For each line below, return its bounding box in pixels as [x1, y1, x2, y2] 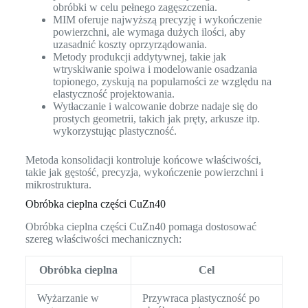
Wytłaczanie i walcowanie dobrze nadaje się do [52, 100, 258, 113]
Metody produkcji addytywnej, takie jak [52, 51, 226, 63]
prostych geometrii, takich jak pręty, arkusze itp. [52, 113, 260, 125]
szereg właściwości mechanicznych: [25, 233, 181, 245]
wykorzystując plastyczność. [52, 125, 177, 137]
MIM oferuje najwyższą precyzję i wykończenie [52, 14, 262, 26]
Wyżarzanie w [36, 292, 99, 305]
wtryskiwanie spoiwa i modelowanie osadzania [52, 63, 257, 76]
